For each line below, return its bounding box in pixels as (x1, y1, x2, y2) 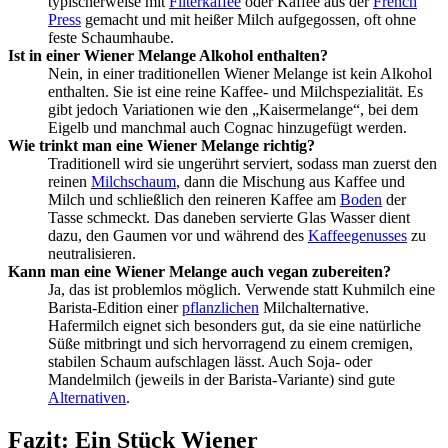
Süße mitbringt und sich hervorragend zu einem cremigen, (48, 334, 413, 352)
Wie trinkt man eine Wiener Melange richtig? (8, 136, 315, 154)
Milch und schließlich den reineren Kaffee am (48, 190, 340, 208)
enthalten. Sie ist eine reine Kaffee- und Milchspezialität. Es (48, 82, 423, 100)
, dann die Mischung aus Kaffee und (176, 172, 405, 190)
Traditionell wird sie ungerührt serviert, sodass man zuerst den (48, 154, 437, 172)
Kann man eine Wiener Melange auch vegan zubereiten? (8, 262, 391, 280)
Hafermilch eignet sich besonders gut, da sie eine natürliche (48, 316, 421, 334)
